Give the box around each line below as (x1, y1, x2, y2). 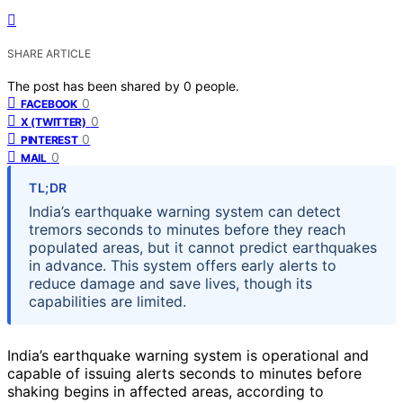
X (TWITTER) (21, 114, 86, 129)
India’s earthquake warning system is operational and (7, 345, 369, 364)
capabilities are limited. (29, 291, 186, 310)
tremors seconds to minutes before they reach (29, 219, 345, 238)
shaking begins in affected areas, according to (7, 381, 324, 400)
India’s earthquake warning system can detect (29, 201, 341, 220)
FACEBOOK (21, 96, 77, 111)
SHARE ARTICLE (7, 46, 91, 60)
